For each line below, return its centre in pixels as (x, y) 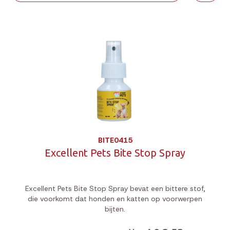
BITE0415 (115, 140)
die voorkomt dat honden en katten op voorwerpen (115, 199)
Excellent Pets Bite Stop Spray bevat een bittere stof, (115, 188)
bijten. (115, 209)
